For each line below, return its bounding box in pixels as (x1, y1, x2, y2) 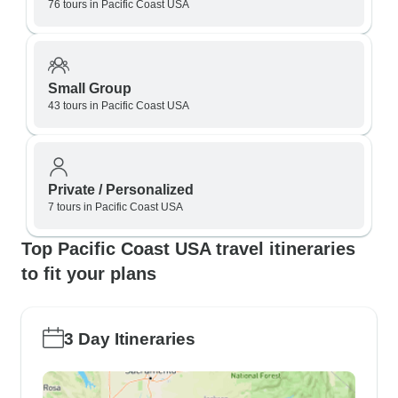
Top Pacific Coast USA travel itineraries (21, 239, 355, 259)
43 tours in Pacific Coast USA (48, 99, 189, 112)
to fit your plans (21, 264, 156, 283)
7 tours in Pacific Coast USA (48, 201, 183, 213)
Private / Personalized (48, 182, 194, 197)
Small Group (48, 81, 131, 96)
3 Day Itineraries (64, 330, 195, 348)
